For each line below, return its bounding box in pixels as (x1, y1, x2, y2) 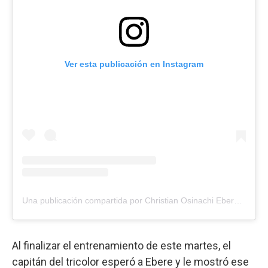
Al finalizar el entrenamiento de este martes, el (12, 239, 231, 252)
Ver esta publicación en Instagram (65, 59, 203, 69)
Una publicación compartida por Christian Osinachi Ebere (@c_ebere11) (234, 195, 242, 205)
